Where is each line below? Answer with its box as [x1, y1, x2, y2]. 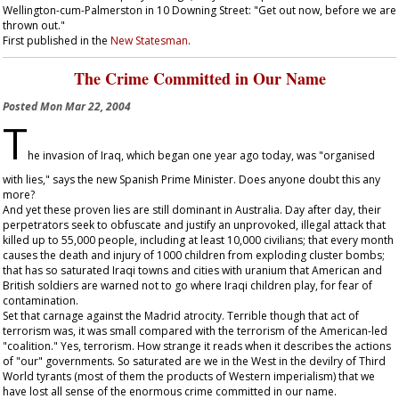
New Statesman [110, 33, 188, 48]
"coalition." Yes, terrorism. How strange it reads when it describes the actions [3, 338, 391, 354]
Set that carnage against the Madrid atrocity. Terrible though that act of [3, 308, 359, 323]
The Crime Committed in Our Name [73, 67, 326, 90]
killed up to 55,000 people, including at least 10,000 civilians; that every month [3, 232, 394, 248]
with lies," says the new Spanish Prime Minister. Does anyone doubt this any [3, 172, 380, 187]
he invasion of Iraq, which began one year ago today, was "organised [28, 148, 375, 163]
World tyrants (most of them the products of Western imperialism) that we [3, 369, 375, 384]
